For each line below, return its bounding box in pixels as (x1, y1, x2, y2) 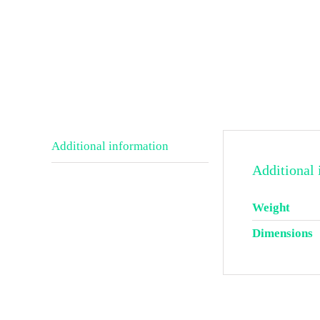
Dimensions (252, 226, 313, 240)
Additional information (51, 139, 169, 153)
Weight (252, 201, 290, 214)
